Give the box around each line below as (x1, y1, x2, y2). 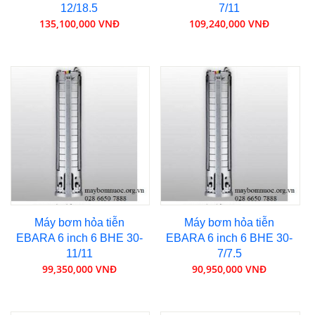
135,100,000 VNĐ (39, 17, 120, 31)
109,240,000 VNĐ (189, 17, 270, 31)
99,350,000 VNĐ (41, 262, 117, 276)
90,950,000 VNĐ (192, 262, 267, 276)
